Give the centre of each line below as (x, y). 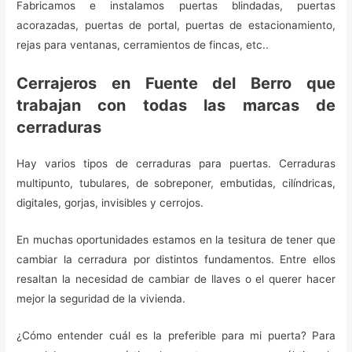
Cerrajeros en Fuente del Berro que (176, 84)
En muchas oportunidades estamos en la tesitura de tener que (176, 240)
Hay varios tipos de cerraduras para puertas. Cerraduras (176, 164)
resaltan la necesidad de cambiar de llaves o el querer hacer (176, 279)
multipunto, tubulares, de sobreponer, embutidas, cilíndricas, (176, 183)
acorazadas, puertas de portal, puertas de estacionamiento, (176, 26)
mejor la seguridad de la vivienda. (101, 299)
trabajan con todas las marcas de (176, 106)
